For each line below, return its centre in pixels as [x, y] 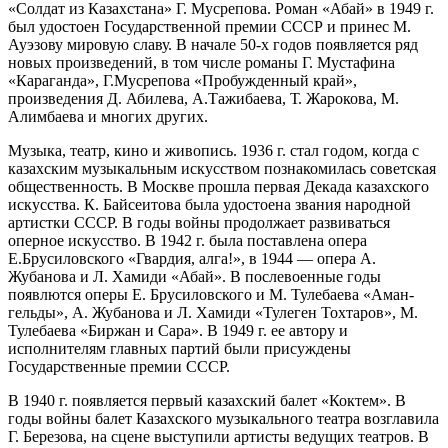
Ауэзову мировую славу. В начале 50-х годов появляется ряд [213, 44]
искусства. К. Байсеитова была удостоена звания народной [209, 204]
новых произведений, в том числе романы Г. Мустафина [201, 62]
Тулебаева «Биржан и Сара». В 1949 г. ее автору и [178, 330]
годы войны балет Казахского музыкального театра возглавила [223, 418]
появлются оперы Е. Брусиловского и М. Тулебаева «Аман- [211, 294]
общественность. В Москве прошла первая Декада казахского [218, 186]
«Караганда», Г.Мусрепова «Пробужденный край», [182, 80]
